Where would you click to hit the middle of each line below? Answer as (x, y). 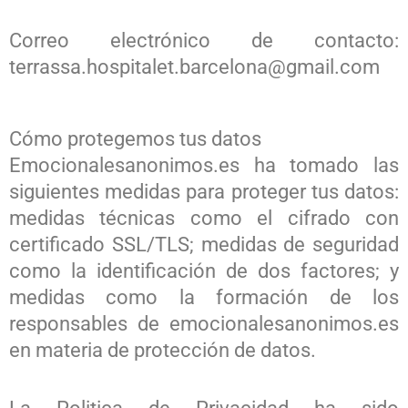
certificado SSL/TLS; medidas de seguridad (204, 244)
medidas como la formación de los (204, 297)
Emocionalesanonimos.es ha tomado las (204, 165)
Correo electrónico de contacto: (204, 40)
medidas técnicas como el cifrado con (204, 218)
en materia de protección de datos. (163, 350)
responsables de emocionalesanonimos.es (204, 323)
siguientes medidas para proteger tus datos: (204, 191)
